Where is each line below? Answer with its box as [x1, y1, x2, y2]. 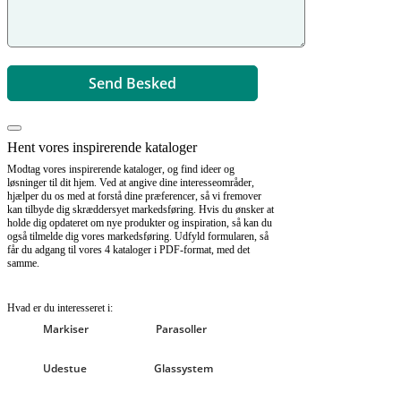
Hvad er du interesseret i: [7, 302, 113, 315]
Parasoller [156, 321, 207, 337]
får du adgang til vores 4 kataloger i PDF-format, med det [7, 243, 250, 257]
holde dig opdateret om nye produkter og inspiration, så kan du [7, 217, 272, 230]
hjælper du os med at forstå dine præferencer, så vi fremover [7, 190, 261, 203]
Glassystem [154, 361, 213, 377]
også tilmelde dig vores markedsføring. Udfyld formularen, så [7, 230, 269, 243]
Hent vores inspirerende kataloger [7, 140, 197, 156]
